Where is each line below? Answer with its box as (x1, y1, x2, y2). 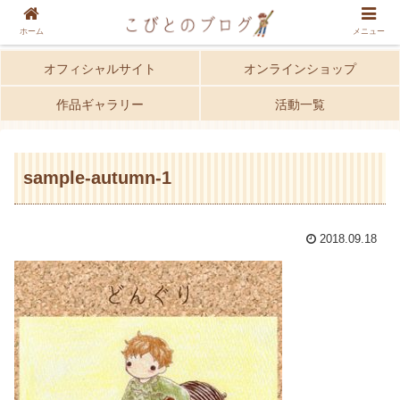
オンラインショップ (244, 62, 356, 76)
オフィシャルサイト (44, 62, 156, 76)
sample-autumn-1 (23, 168, 171, 187)
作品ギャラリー (56, 97, 144, 112)
